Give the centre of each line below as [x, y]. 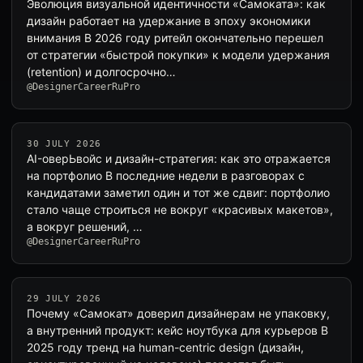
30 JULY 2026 [64, 144]
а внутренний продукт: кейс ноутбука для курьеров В [177, 330]
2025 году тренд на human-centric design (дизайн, [165, 347]
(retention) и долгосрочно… [101, 72]
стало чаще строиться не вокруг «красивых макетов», [180, 209]
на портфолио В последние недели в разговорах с [166, 175]
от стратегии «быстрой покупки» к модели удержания [178, 55]
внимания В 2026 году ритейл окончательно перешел [175, 38]
